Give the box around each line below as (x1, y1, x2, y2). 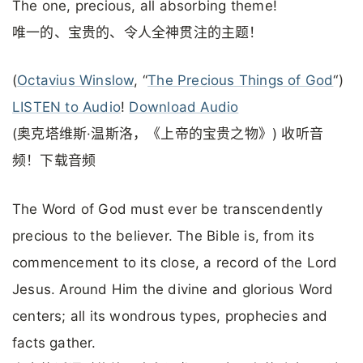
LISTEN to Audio (12, 99, 122, 116)
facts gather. (12, 334, 96, 351)
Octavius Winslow (17, 72, 135, 89)
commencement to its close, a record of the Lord (12, 254, 338, 271)
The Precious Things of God (147, 72, 334, 89)
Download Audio (129, 99, 239, 116)
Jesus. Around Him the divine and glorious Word (12, 280, 334, 297)
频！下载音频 (12, 152, 96, 169)
